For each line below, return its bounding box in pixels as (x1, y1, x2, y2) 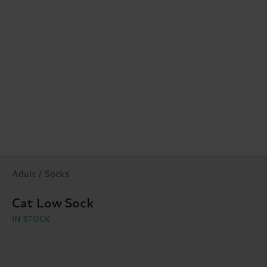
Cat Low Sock (12, 197, 94, 212)
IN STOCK (12, 215, 51, 225)
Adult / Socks (12, 169, 69, 180)
